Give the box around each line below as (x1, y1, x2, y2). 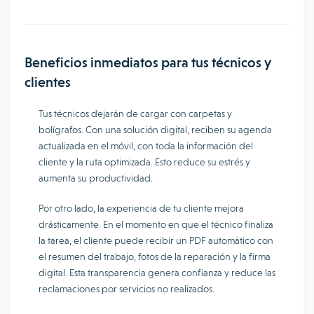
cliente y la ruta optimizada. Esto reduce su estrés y (39, 156, 250, 168)
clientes (25, 74, 71, 90)
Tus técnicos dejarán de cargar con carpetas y (39, 108, 232, 119)
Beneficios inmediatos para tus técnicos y (25, 54, 271, 71)
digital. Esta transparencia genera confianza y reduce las (39, 267, 275, 278)
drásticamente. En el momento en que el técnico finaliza (39, 219, 273, 230)
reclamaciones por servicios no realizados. (39, 283, 214, 294)
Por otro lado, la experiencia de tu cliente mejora (39, 203, 244, 214)
